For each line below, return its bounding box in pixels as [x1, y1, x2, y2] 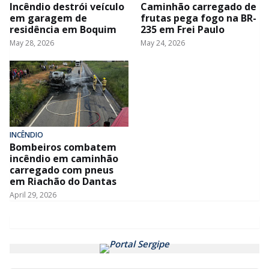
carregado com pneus [10, 163, 113, 177]
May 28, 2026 [10, 38, 54, 49]
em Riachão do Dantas [10, 175, 116, 189]
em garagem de [10, 11, 87, 25]
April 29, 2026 [10, 190, 56, 201]
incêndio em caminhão [10, 152, 118, 166]
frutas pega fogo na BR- [141, 11, 256, 25]
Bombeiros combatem [10, 141, 116, 154]
